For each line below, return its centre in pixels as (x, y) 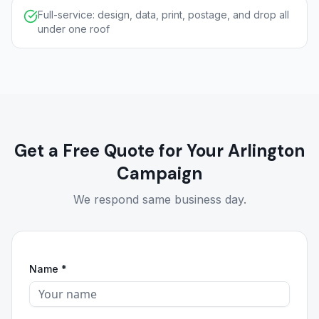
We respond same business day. (159, 199)
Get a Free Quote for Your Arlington (159, 151)
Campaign (159, 173)
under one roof (74, 29)
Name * (48, 269)
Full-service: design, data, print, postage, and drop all (163, 15)
